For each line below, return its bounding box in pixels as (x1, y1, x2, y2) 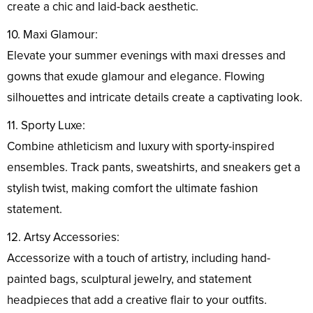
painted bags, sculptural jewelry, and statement (7, 272, 252, 287)
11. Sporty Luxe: (7, 118, 85, 133)
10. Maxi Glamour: (7, 27, 98, 43)
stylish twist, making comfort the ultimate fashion (7, 181, 258, 196)
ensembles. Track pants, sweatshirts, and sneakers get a (7, 160, 300, 175)
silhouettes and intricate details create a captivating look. (7, 90, 303, 105)
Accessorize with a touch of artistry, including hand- (7, 251, 270, 266)
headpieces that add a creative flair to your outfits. (7, 293, 267, 308)
